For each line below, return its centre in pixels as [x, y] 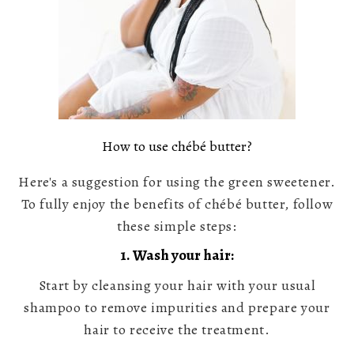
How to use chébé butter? [177, 147]
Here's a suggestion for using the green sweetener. [177, 182]
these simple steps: [177, 226]
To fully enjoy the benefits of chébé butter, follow [177, 204]
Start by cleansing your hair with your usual [177, 285]
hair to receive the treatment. [177, 329]
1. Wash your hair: [177, 256]
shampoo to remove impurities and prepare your [177, 307]
